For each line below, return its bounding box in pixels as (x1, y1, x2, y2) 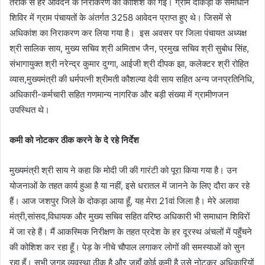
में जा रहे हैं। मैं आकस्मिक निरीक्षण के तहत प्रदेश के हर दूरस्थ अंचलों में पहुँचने (9, 226, 252, 238)
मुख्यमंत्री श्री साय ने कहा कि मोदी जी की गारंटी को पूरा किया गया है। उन (9, 164, 237, 176)
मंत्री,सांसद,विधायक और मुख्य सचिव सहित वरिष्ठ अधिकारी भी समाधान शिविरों (9, 211, 250, 222)
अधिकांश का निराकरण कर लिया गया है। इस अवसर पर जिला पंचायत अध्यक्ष (9, 27, 247, 39)
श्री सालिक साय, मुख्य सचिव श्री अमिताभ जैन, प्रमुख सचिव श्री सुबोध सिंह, (9, 43, 249, 54)
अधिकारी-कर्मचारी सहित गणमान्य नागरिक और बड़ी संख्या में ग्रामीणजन (9, 89, 229, 101)
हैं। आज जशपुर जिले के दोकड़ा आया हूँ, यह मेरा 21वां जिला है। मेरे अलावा (9, 195, 239, 207)
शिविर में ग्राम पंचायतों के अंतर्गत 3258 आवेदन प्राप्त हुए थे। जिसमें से (9, 12, 231, 24)
